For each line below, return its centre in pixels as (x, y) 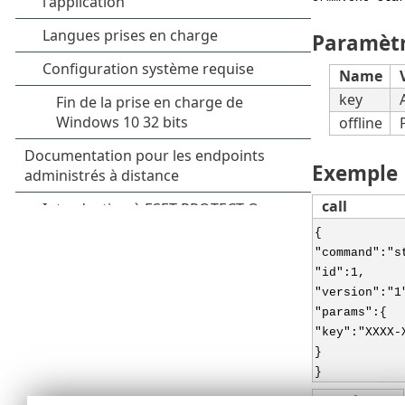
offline (360, 123)
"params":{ (350, 313)
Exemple (354, 174)
